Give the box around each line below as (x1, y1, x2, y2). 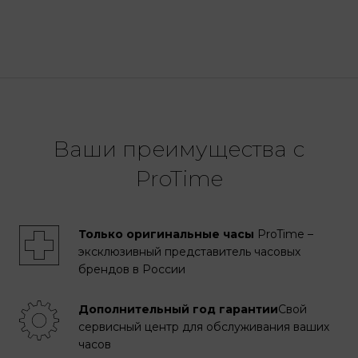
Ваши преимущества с (54, 136, 304, 163)
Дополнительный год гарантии (78, 302, 278, 317)
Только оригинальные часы (78, 227, 254, 242)
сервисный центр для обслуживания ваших (78, 320, 329, 335)
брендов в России (78, 262, 185, 277)
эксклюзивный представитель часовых (78, 245, 300, 260)
